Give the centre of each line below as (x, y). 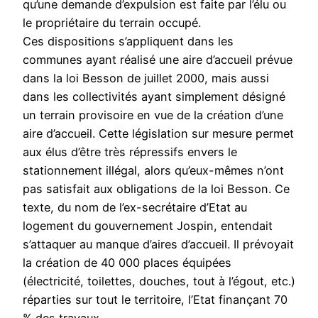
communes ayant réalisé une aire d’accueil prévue (158, 60)
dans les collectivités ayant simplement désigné (154, 97)
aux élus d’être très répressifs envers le (130, 152)
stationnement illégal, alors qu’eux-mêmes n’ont (153, 171)
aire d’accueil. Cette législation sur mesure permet (158, 134)
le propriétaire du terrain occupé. (112, 23)
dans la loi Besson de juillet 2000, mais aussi (146, 78)
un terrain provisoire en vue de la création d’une (153, 115)
